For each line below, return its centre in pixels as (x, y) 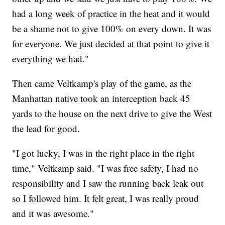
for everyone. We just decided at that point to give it (111, 43)
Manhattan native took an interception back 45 (101, 98)
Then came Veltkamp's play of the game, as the (102, 83)
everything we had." (51, 58)
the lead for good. (46, 128)
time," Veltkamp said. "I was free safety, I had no (105, 168)
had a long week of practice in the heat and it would (111, 13)
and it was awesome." (53, 213)
